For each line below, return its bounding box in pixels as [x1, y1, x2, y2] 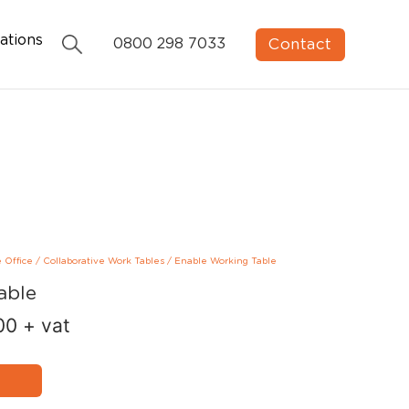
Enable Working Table [173, 256, 277, 266]
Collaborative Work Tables [42, 256, 164, 266]
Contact [268, 36, 332, 52]
